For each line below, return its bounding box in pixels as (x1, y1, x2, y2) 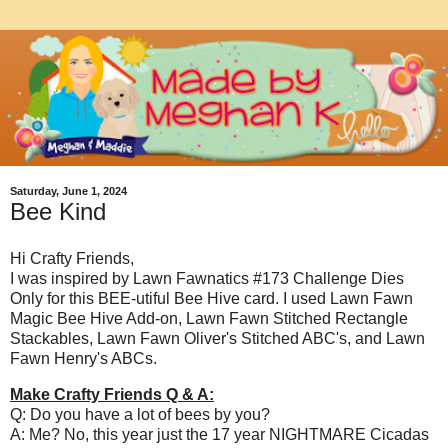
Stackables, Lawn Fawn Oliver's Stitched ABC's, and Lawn (10, 330, 425, 348)
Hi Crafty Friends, (10, 250, 134, 268)
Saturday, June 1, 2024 (10, 185, 127, 198)
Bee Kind (10, 197, 106, 225)
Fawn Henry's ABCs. (10, 350, 157, 368)
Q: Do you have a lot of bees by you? (10, 406, 270, 424)
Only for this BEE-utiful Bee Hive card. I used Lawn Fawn (10, 290, 413, 308)
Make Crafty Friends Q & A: (10, 386, 214, 404)
